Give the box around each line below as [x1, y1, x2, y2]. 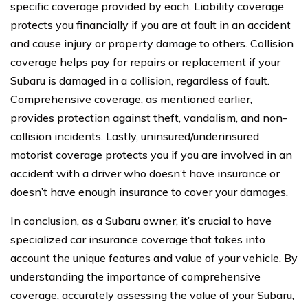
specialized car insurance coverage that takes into [10, 232, 265, 246]
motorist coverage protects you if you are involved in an [10, 148, 292, 162]
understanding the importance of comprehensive [10, 269, 261, 283]
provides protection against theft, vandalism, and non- [10, 111, 287, 124]
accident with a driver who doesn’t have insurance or [10, 166, 280, 180]
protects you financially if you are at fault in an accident [10, 18, 291, 32]
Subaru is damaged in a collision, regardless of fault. [10, 74, 269, 87]
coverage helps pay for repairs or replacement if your [10, 55, 280, 69]
